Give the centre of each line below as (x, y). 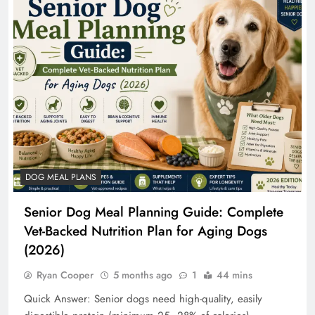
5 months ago (143, 275)
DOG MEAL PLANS (61, 178)
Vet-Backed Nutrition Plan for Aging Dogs (146, 231)
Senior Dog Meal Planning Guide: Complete (154, 212)
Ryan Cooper (65, 275)
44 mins (234, 275)
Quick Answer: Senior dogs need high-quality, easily (143, 299)
